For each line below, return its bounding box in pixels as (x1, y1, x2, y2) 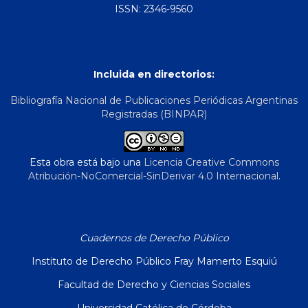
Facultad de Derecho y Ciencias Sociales (58, 278, 250, 291)
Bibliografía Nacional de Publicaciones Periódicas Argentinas (10, 94, 298, 107)
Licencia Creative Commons (143, 156, 279, 169)
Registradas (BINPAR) (101, 108, 207, 121)
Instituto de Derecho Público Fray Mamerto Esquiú (31, 255, 277, 268)
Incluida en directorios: (93, 67, 214, 80)
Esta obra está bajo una (29, 156, 144, 169)
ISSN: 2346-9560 (115, 2, 193, 15)
